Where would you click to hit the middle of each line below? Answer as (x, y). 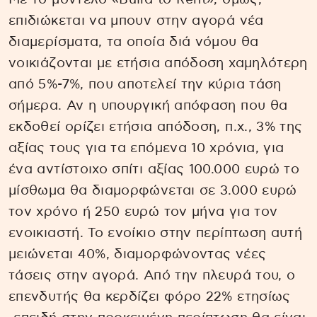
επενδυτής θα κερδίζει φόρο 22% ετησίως (150, 297)
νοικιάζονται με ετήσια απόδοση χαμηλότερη (158, 64)
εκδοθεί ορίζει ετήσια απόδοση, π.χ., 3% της (156, 127)
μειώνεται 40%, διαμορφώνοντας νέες (138, 255)
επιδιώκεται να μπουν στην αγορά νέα (136, 21)
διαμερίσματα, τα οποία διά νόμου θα (134, 42)
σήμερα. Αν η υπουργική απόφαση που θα (148, 106)
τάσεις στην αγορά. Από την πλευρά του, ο (152, 276)
